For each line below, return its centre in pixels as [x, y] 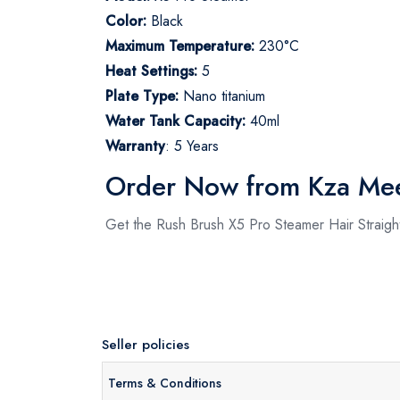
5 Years [196, 146]
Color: [126, 21]
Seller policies [146, 344]
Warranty [135, 146]
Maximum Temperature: [182, 46]
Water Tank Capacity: [178, 121]
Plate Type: [144, 96]
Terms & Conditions [164, 383]
